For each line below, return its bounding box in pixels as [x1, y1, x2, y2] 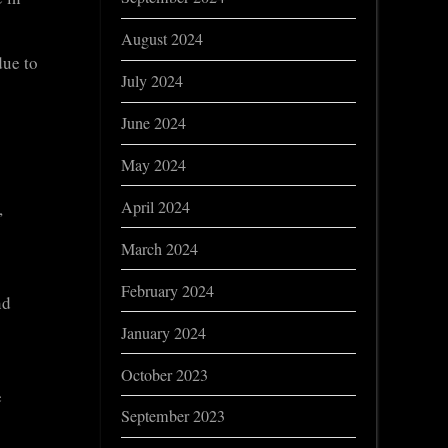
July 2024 [121, 70, 183, 93]
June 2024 [121, 112, 186, 135]
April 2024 [121, 195, 190, 218]
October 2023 [121, 363, 208, 386]
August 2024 [121, 28, 203, 51]
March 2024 [121, 237, 198, 260]
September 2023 [121, 405, 225, 428]
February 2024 [121, 279, 214, 302]
